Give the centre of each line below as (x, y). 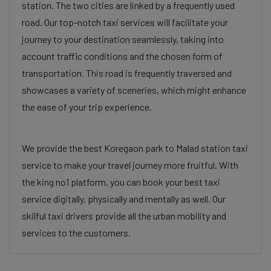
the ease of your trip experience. (87, 107)
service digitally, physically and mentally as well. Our (124, 199)
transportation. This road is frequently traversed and (127, 73)
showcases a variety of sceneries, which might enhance (134, 90)
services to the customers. (76, 233)
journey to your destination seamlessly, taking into (123, 39)
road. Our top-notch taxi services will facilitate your (125, 22)
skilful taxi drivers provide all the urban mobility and (124, 216)
